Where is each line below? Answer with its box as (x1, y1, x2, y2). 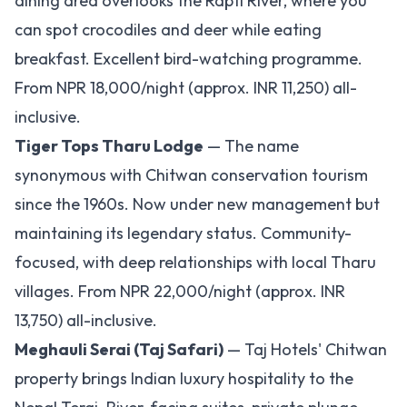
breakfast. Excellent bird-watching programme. (15, 48, 362, 69)
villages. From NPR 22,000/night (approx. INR (15, 281, 345, 302)
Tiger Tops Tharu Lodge (15, 135, 203, 156)
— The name (203, 135, 299, 156)
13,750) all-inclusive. (15, 310, 157, 331)
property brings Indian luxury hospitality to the (15, 368, 353, 389)
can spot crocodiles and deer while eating (15, 19, 322, 40)
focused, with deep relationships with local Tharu (15, 252, 376, 273)
